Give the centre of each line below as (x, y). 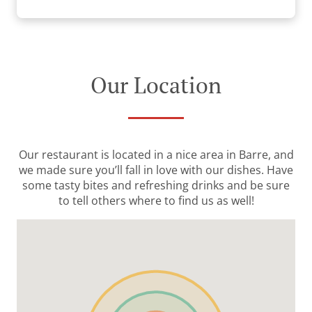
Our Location (156, 85)
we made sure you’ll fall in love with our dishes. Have (156, 170)
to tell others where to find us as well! (156, 201)
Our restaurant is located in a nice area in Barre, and (156, 155)
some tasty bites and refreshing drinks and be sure (156, 186)
